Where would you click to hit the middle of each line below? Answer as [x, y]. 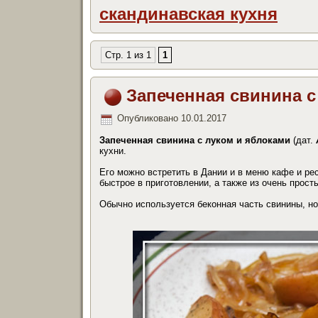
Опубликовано [148, 119]
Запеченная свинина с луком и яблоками [195, 140]
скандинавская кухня [188, 14]
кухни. [113, 150]
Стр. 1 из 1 [128, 55]
